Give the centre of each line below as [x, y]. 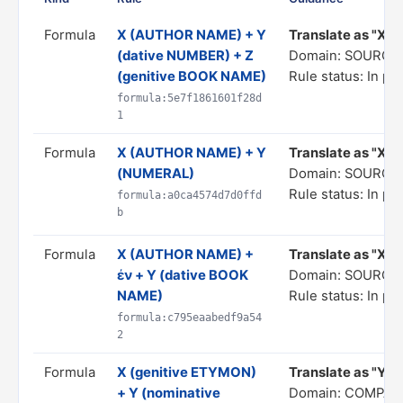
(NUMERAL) [156, 174]
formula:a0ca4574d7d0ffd [189, 195]
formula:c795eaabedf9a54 [189, 318]
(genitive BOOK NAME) [192, 76]
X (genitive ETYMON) [187, 372]
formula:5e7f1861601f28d [189, 98]
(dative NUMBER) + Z [185, 56]
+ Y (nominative [169, 393]
